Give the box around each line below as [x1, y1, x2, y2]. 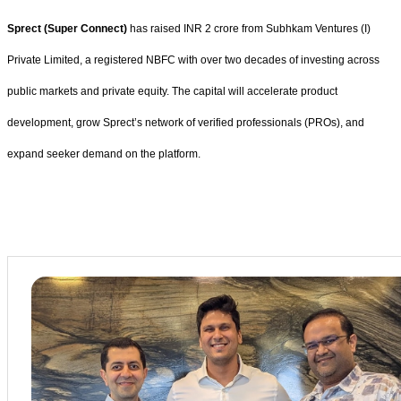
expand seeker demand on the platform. [7, 147, 200, 160]
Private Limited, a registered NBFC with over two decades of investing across [7, 53, 380, 66]
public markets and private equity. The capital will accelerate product [7, 84, 337, 98]
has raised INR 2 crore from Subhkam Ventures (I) [130, 21, 371, 35]
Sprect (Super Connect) [7, 21, 130, 35]
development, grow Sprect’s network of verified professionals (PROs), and [7, 115, 364, 129]
